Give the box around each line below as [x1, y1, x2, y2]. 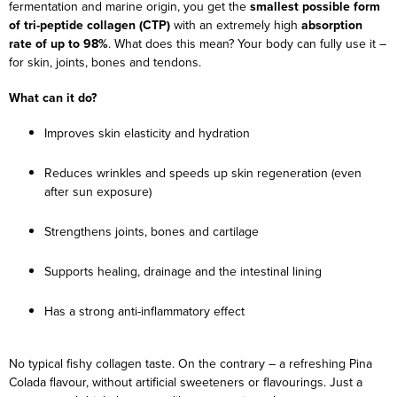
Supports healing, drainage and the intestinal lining [44, 261, 322, 280]
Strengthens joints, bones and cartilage [44, 222, 259, 240]
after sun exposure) [44, 182, 152, 200]
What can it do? [9, 88, 97, 106]
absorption [301, 15, 362, 34]
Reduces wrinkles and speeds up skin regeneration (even [44, 163, 362, 182]
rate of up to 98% [9, 34, 108, 52]
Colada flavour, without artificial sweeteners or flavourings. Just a [9, 372, 362, 391]
